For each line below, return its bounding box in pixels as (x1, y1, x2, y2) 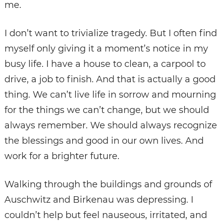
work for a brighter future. (4, 150, 119, 162)
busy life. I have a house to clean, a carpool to (4, 58, 206, 69)
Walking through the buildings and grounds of (4, 178, 212, 190)
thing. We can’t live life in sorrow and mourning (4, 89, 216, 100)
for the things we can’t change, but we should (4, 104, 209, 115)
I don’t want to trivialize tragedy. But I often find (4, 27, 217, 39)
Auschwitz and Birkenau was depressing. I (4, 194, 193, 205)
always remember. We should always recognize (4, 119, 217, 131)
